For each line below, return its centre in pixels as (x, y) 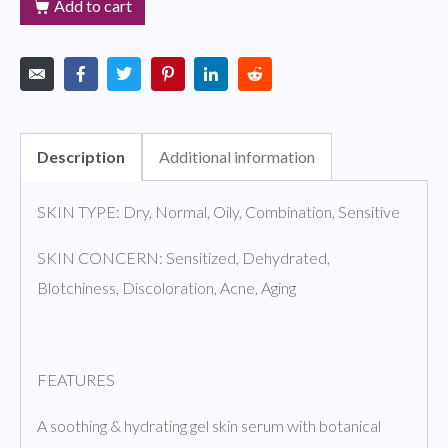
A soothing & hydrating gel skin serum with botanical (209, 425)
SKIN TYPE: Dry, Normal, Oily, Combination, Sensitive (218, 211)
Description (81, 156)
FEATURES (76, 379)
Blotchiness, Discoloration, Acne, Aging (166, 287)
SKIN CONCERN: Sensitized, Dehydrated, (183, 257)
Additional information (237, 156)
